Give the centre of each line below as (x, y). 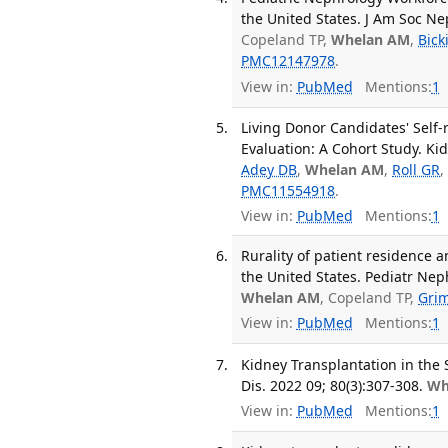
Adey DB (269, 170)
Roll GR (416, 170)
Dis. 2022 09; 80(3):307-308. (332, 385)
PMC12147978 (288, 61)
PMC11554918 (288, 191)
